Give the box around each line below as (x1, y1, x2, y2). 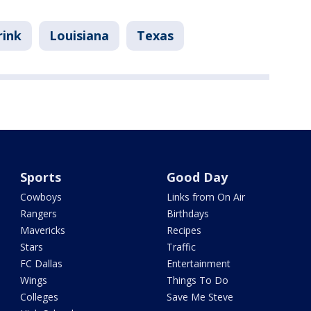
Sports (20, 169, 62, 186)
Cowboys (20, 190, 62, 204)
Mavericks (20, 224, 66, 237)
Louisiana (49, 27, 109, 44)
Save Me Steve (166, 290, 233, 304)
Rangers (20, 207, 58, 221)
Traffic (166, 240, 196, 254)
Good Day (166, 169, 228, 186)
